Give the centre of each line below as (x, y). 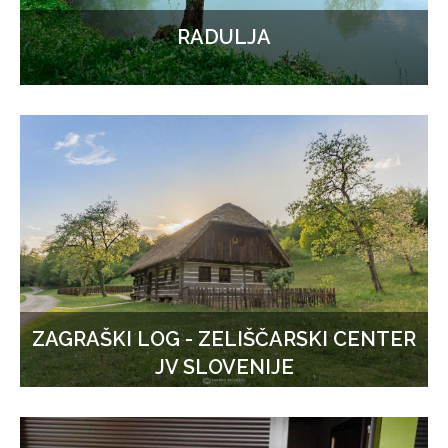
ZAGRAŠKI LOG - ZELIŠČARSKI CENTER (224, 339)
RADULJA (224, 37)
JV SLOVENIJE (224, 367)
